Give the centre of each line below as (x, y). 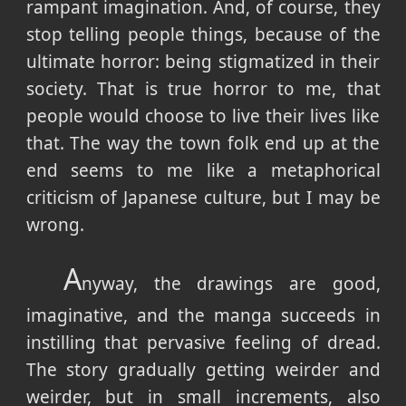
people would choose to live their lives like (203, 116)
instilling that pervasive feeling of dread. (203, 342)
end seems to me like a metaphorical (203, 170)
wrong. (57, 224)
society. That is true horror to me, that (203, 88)
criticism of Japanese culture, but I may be (203, 197)
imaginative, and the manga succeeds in (203, 315)
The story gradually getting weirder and (203, 369)
